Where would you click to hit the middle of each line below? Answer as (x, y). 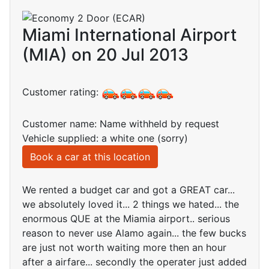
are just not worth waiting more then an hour (124, 248)
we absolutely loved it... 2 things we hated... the (131, 204)
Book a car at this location (90, 157)
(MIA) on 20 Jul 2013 (105, 55)
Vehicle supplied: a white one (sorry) (105, 138)
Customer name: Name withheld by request (121, 124)
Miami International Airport (129, 35)
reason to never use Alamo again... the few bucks (134, 233)
